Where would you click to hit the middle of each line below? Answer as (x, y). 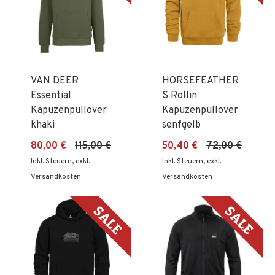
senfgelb (181, 125)
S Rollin (180, 95)
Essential (51, 95)
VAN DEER (55, 81)
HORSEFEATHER (200, 81)
